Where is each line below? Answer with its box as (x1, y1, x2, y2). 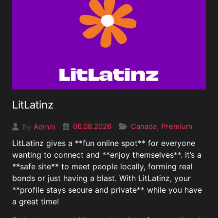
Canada (131, 122, 157, 131)
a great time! (12, 197, 59, 207)
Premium (161, 122, 192, 131)
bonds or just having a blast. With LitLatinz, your (12, 173, 191, 183)
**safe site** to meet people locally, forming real (12, 162, 193, 172)
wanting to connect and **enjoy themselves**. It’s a (12, 150, 201, 160)
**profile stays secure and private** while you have (12, 185, 202, 195)
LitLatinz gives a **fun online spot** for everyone (12, 138, 195, 148)
